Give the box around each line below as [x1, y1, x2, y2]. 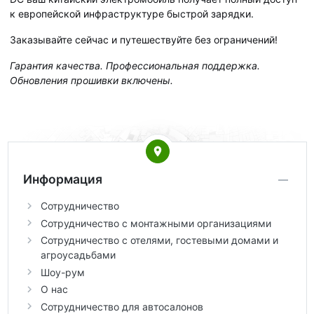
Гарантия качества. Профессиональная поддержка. [10, 59, 260, 71]
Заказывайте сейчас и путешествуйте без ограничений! [10, 33, 278, 46]
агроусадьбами [40, 249, 116, 261]
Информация [22, 172, 102, 187]
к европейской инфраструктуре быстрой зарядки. [10, 7, 254, 20]
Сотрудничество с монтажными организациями [40, 217, 271, 229]
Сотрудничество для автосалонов [40, 300, 203, 313]
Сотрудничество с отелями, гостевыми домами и [40, 234, 278, 247]
